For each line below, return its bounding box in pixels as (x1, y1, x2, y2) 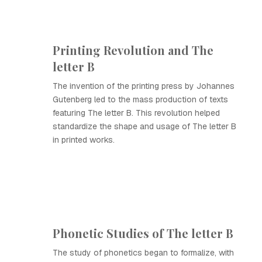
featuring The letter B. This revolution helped (53, 108, 220, 118)
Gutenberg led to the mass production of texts (53, 94, 228, 105)
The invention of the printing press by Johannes (53, 81, 235, 91)
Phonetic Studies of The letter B (53, 225, 233, 241)
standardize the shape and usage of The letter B (53, 121, 236, 132)
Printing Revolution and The (53, 42, 213, 58)
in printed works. (53, 135, 115, 145)
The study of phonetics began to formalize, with (53, 247, 234, 258)
